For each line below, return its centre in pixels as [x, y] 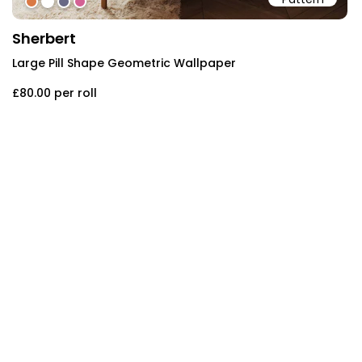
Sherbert [44, 38]
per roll [76, 93]
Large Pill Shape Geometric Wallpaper [124, 63]
